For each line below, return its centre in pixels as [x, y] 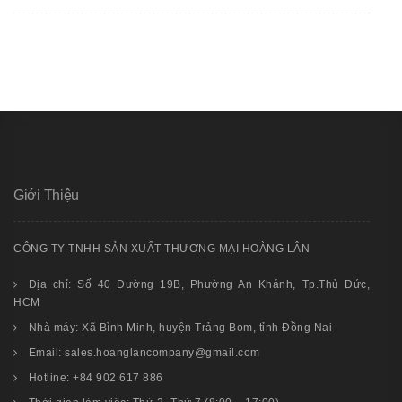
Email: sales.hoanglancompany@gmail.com [144, 352]
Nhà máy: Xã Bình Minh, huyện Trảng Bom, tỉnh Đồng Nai [180, 327]
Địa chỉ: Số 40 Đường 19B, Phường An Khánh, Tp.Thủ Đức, [199, 284]
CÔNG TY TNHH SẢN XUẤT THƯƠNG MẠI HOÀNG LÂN [162, 248]
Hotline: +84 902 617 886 [96, 377]
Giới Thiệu [46, 195]
